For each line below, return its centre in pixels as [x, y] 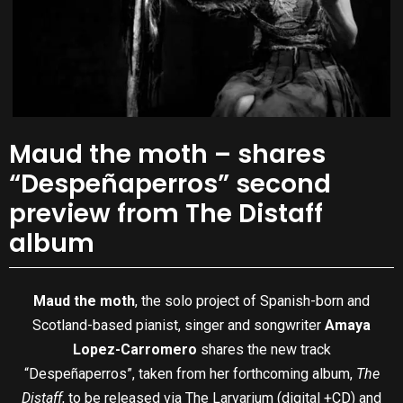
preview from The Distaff [166, 213]
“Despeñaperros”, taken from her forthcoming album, [190, 374]
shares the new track [265, 350]
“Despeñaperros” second [170, 184]
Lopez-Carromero [136, 350]
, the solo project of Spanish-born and [252, 301]
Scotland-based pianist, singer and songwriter [179, 326]
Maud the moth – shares [167, 154]
